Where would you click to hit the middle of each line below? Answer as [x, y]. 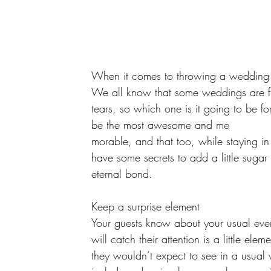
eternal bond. [124, 174]
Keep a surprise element [148, 207]
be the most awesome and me [162, 125]
